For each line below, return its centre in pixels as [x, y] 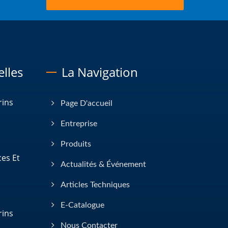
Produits [76, 144]
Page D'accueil [87, 103]
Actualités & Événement [103, 164]
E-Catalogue [82, 205]
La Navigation [100, 72]
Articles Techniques [95, 184]
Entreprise [79, 123]
